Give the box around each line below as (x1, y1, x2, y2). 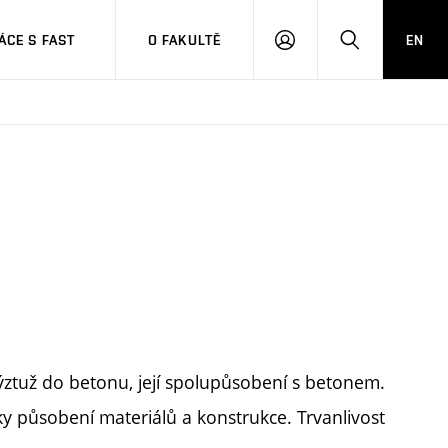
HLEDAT (348, 40, 401, 56)
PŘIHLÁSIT (283, 40, 355, 56)
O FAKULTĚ (147, 31, 222, 48)
